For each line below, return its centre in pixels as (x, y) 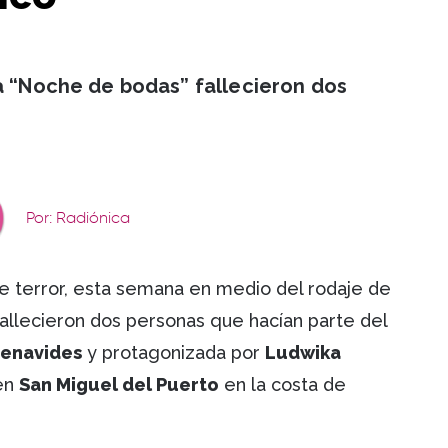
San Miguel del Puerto (119, 385)
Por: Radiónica (77, 219)
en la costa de (282, 385)
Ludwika (303, 353)
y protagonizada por (173, 353)
